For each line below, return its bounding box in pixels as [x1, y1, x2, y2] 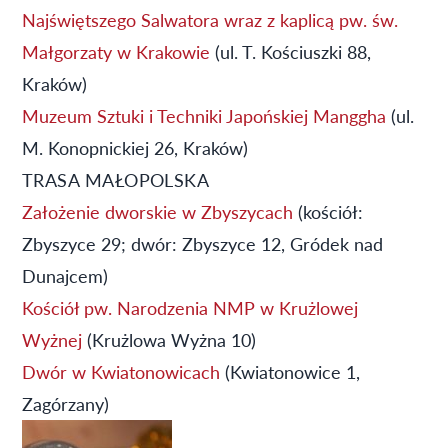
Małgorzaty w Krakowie [22, 38, 210, 64]
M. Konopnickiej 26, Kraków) [22, 134, 248, 160]
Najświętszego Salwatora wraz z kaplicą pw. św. [22, 6, 398, 32]
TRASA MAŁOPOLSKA [22, 166, 210, 192]
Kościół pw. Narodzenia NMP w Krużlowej [22, 294, 358, 320]
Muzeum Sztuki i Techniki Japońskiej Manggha [22, 102, 386, 128]
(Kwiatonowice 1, [220, 358, 360, 384]
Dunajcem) [22, 262, 108, 288]
